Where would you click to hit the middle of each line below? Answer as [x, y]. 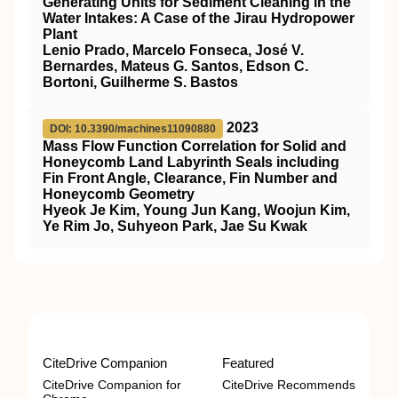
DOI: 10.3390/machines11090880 [133, 129]
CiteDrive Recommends [289, 385]
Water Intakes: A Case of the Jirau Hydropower [199, 18]
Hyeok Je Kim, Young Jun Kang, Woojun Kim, [196, 210]
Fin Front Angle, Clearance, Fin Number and [190, 178]
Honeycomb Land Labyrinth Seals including [191, 162]
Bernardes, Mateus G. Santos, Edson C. [175, 66]
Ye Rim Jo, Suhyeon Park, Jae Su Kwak [175, 226]
